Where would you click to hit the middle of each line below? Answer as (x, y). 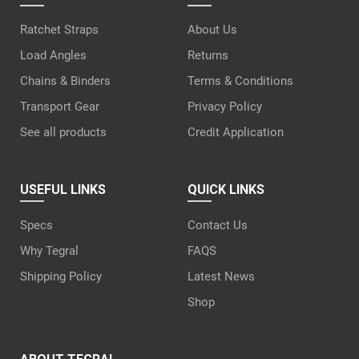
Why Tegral (49, 250)
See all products (63, 132)
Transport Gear (60, 106)
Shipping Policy (61, 276)
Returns (208, 55)
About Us (212, 29)
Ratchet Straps (59, 29)
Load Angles (53, 55)
